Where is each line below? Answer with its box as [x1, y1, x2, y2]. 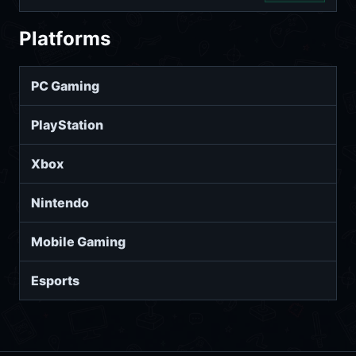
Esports [31, 273, 79, 289]
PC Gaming [31, 78, 99, 95]
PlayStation [31, 117, 103, 133]
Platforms [19, 27, 110, 51]
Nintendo [31, 195, 89, 211]
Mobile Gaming [31, 234, 126, 250]
